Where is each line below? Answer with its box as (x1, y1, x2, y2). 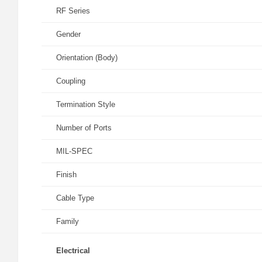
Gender (56, 30, 81, 39)
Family (56, 217, 79, 226)
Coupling (56, 77, 85, 85)
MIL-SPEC (56, 147, 92, 156)
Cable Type (56, 194, 94, 202)
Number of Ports (56, 123, 112, 132)
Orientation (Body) (56, 53, 118, 62)
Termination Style (56, 100, 115, 109)
